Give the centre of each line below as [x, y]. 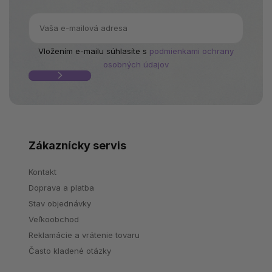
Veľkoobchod [54, 219]
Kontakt [42, 172]
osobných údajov [136, 64]
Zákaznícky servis [77, 145]
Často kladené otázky [70, 250]
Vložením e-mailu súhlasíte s [94, 51]
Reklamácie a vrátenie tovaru [84, 235]
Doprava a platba [61, 187]
